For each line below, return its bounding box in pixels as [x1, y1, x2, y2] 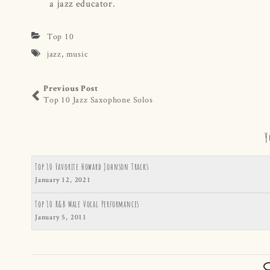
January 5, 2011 [35, 212, 87, 221]
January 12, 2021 [35, 174, 91, 184]
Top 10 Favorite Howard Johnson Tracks [35, 161, 149, 172]
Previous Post [43, 84, 98, 93]
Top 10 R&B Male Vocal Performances [35, 198, 140, 209]
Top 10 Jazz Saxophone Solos [43, 93, 153, 105]
